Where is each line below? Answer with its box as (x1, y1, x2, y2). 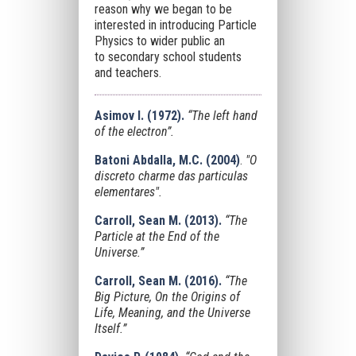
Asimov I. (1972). (94, 108, 188, 123)
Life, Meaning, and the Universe (94, 305, 250, 320)
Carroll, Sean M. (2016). (94, 273, 222, 288)
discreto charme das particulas (94, 168, 248, 184)
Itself (94, 321, 120, 336)
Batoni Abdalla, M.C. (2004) (94, 153, 240, 168)
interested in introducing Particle (94, 17, 257, 33)
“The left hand (187, 108, 257, 123)
